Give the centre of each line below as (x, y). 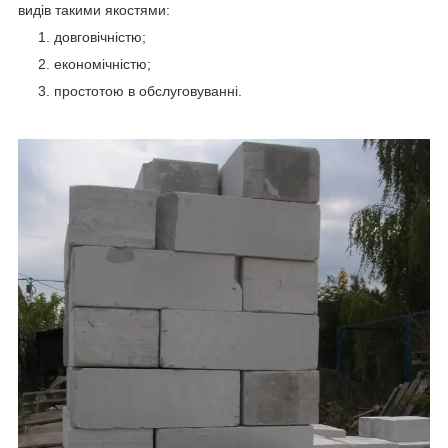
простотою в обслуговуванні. (148, 90)
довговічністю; (100, 36)
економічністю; (102, 63)
